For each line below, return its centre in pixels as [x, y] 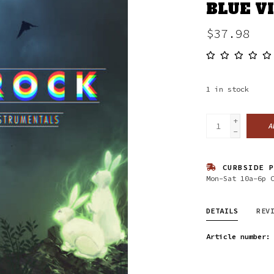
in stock [231, 89]
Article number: [238, 236]
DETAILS [222, 210]
